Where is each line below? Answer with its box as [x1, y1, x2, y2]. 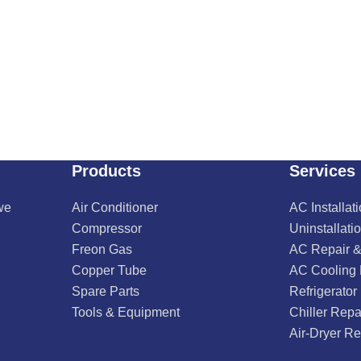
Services [288, 162, 355, 180]
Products [72, 162, 142, 180]
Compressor [72, 222, 143, 236]
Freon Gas [72, 243, 133, 257]
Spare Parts [72, 284, 140, 299]
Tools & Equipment [72, 305, 180, 320]
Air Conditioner [72, 201, 159, 215]
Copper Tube [72, 263, 147, 278]
